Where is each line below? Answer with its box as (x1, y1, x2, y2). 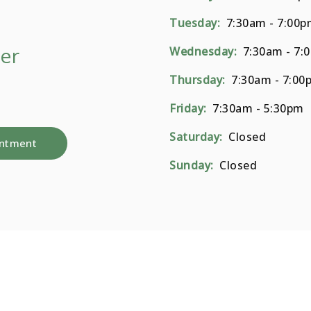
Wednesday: (169, 43, 237, 59)
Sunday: (169, 157, 214, 173)
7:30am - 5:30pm (209, 100, 304, 116)
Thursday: (169, 72, 226, 87)
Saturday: (169, 128, 223, 144)
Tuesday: (169, 15, 220, 31)
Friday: (169, 100, 207, 116)
